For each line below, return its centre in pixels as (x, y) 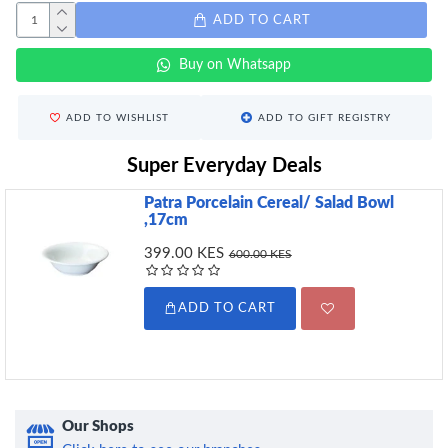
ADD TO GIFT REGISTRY (325, 117)
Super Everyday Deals (224, 166)
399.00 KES (183, 253)
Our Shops (98, 426)
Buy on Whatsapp (235, 65)
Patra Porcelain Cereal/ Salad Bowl (268, 203)
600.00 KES (260, 254)
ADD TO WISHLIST (117, 117)
